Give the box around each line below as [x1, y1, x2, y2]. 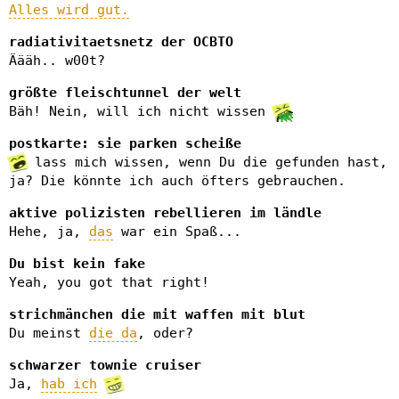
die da [89, 325, 137, 341]
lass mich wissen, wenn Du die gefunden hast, [27, 154, 387, 170]
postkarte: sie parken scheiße [9, 135, 241, 151]
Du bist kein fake [9, 256, 145, 272]
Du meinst [9, 325, 89, 341]
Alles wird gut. [9, 2, 129, 18]
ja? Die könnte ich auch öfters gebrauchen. [9, 173, 346, 189]
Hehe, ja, [9, 224, 89, 240]
